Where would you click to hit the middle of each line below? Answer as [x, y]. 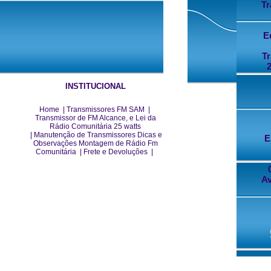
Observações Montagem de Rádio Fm [95, 143]
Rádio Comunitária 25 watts [95, 126]
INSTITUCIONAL [95, 86]
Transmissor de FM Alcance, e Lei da [95, 118]
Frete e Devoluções [116, 152]
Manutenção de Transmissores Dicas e [98, 135]
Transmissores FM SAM [105, 109]
